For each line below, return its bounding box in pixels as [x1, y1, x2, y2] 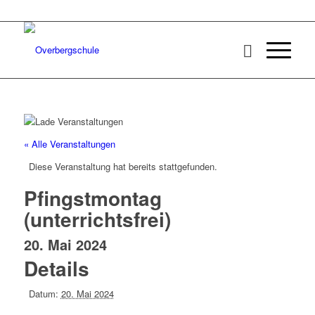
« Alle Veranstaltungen [23, 137, 115, 151]
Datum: [28, 287, 58, 301]
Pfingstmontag [23, 184, 162, 213]
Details [23, 254, 89, 283]
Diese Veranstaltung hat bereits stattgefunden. [28, 160, 217, 174]
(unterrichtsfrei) [23, 205, 171, 234]
